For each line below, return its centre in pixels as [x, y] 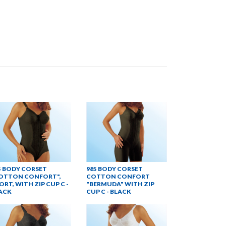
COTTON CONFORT [118, 177]
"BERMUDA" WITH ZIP [120, 184]
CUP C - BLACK [109, 192]
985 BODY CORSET [115, 169]
